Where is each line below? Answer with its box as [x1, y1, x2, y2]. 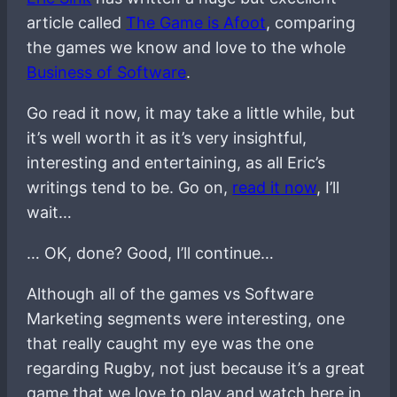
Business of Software [27, 62, 187, 82]
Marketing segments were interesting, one [27, 308, 346, 328]
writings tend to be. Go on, [27, 177, 233, 197]
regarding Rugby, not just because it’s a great [27, 358, 366, 378]
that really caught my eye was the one [27, 333, 315, 353]
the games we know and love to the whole [27, 37, 346, 57]
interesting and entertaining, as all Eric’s [27, 152, 326, 172]
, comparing [266, 12, 356, 32]
